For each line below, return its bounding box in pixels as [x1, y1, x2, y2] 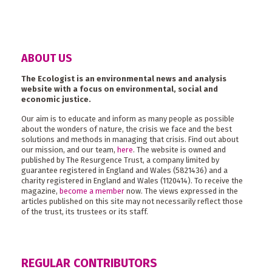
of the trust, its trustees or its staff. [21, 206, 148, 216]
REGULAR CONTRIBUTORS [21, 256, 157, 271]
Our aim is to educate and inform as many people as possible [21, 114, 234, 123]
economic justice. [21, 94, 91, 104]
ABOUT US [21, 51, 72, 65]
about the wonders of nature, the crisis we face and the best [21, 124, 232, 134]
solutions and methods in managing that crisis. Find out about [21, 134, 239, 144]
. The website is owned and [133, 144, 226, 154]
